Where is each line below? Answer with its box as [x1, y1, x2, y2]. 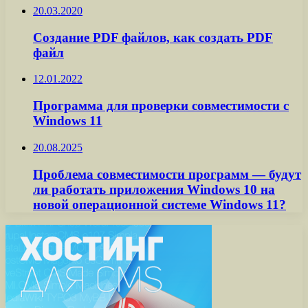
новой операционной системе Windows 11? [33, 197, 286, 212]
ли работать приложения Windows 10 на [33, 181, 275, 197]
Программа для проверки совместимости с [33, 98, 289, 113]
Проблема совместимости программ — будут [33, 166, 301, 181]
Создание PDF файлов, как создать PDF [33, 30, 273, 45]
